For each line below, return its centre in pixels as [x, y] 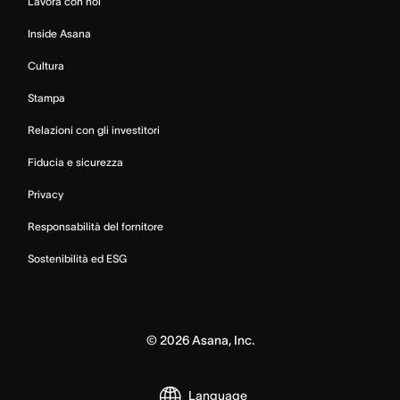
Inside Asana [59, 33]
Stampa [46, 97]
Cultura [46, 65]
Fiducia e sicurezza [75, 162]
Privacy [46, 194]
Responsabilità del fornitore [96, 226]
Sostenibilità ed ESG [77, 258]
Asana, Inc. [221, 340]
